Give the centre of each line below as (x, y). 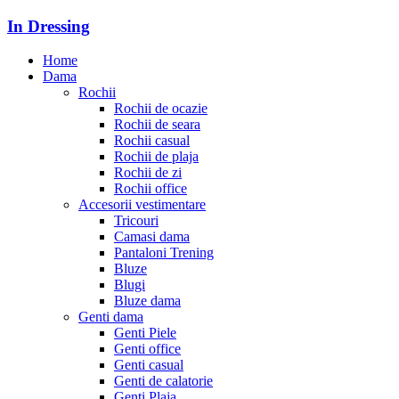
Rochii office (151, 189)
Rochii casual (152, 141)
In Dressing (49, 26)
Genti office (147, 349)
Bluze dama (147, 301)
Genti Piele (145, 333)
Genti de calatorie (163, 381)
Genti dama (111, 317)
